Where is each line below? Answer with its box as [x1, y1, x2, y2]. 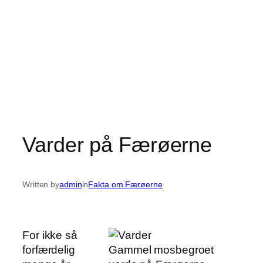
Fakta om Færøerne [88, 180, 163, 190]
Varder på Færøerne [22, 132, 213, 157]
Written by [22, 180, 59, 190]
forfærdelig [22, 243, 75, 256]
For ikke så [22, 228, 77, 241]
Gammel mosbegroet [109, 243, 214, 256]
